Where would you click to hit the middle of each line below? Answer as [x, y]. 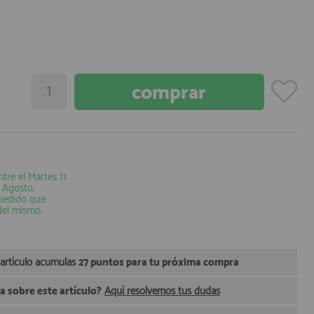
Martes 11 [47, 177]
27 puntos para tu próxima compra [158, 262]
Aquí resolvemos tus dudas [162, 291]
